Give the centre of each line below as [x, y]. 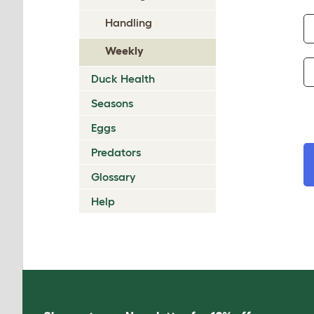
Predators [116, 152]
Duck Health [123, 78]
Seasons [112, 103]
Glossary [113, 177]
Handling [129, 22]
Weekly [124, 50]
